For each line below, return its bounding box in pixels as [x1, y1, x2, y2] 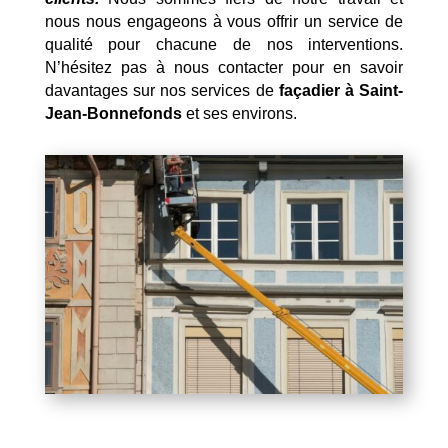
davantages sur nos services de [44, 81, 279, 99]
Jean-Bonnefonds [44, 104, 182, 122]
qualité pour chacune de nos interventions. [44, 35, 404, 53]
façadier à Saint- [278, 81, 404, 99]
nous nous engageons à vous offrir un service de [44, 12, 404, 30]
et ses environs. [181, 104, 297, 122]
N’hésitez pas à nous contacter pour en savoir [44, 58, 404, 76]
